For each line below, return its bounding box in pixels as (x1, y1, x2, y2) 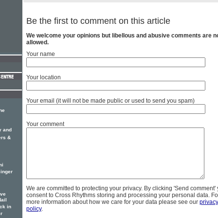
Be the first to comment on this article (26, 16, 170, 26)
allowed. (26, 39, 49, 46)
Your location (26, 74, 61, 81)
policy (26, 205, 41, 213)
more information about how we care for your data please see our (26, 199, 200, 206)
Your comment (26, 121, 64, 128)
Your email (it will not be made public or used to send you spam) (26, 97, 195, 105)
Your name (26, 51, 55, 58)
